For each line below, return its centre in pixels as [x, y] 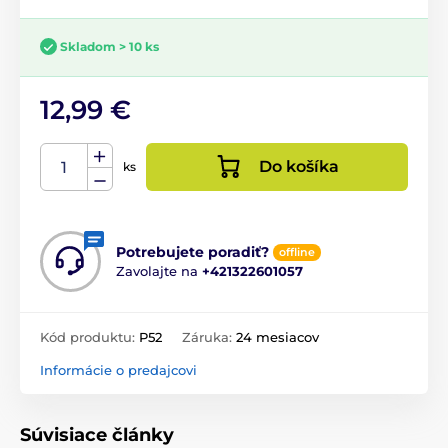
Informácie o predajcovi [118, 370]
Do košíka [299, 167]
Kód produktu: [89, 337]
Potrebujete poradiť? [192, 252]
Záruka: [209, 337]
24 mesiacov [277, 337]
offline [297, 252]
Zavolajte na [159, 271]
